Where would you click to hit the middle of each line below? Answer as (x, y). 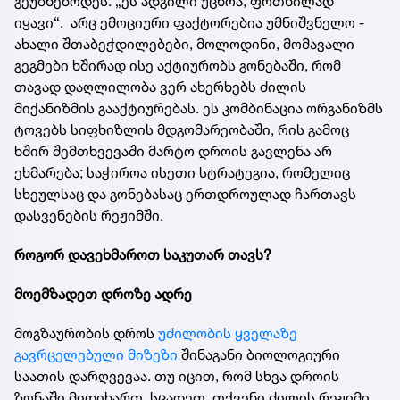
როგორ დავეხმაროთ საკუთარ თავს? (143, 255)
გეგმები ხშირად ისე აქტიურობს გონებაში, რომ (178, 66)
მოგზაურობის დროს (86, 333)
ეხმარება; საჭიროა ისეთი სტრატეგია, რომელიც (182, 173)
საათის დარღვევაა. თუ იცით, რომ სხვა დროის (177, 376)
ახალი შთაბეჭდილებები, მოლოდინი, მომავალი (184, 44)
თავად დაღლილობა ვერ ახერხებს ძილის (160, 87)
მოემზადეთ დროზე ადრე (103, 294)
